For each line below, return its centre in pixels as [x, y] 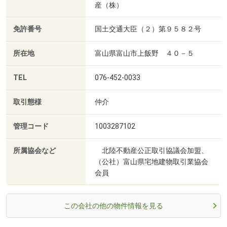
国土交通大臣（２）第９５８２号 [148, 29]
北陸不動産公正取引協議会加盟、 [152, 151]
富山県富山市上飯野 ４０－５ [144, 53]
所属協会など [34, 151]
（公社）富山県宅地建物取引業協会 [152, 162]
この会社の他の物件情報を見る [113, 206]
